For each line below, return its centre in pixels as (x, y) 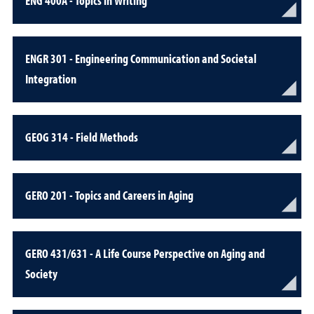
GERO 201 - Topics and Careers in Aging (109, 195)
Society (41, 273)
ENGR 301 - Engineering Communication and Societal (141, 58)
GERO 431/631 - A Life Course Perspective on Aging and (145, 253)
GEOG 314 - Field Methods (82, 137)
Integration (51, 78)
